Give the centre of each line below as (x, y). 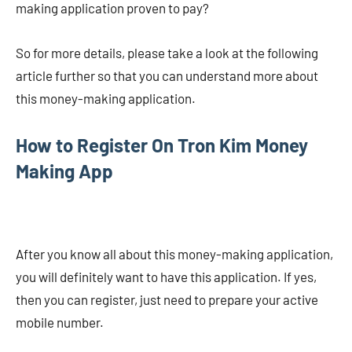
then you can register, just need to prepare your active (167, 299)
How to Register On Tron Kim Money (162, 145)
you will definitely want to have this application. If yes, (166, 277)
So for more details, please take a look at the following (167, 53)
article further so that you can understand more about (167, 75)
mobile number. (60, 322)
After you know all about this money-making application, (174, 254)
